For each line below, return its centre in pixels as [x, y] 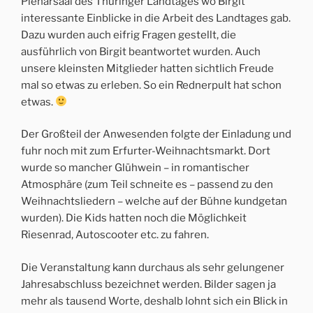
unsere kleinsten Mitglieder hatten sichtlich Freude [147, 68]
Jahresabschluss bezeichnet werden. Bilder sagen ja [148, 284]
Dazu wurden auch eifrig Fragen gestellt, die [129, 35]
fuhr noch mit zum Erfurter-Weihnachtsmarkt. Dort [146, 151]
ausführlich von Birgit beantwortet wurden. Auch [141, 51]
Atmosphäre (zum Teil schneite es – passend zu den [147, 185]
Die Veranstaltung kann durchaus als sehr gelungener [153, 267]
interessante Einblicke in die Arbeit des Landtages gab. [156, 18]
